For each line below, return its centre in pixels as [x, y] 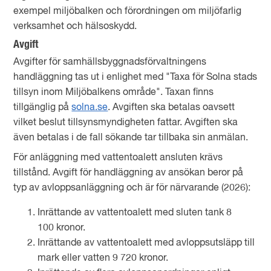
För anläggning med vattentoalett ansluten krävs [118, 158]
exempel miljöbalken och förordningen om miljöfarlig [128, 11]
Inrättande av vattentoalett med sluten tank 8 [135, 213]
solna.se [90, 108]
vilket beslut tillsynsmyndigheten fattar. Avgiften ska [126, 123]
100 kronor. [62, 228]
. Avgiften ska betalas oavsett [171, 108]
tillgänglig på [43, 108]
